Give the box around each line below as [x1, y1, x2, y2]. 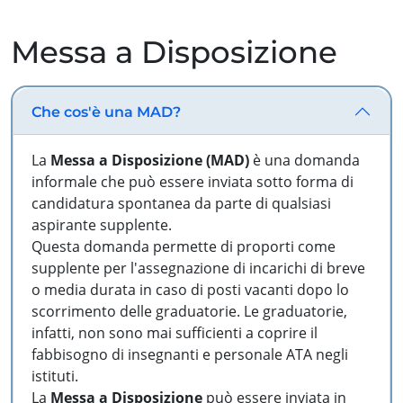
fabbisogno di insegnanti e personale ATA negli [31, 345, 348, 364]
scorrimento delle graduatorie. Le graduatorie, [31, 301, 347, 321]
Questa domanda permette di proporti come [31, 237, 336, 256]
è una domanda [249, 150, 360, 170]
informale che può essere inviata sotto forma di [31, 172, 354, 192]
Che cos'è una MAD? [31, 103, 181, 121]
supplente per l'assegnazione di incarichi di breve [31, 258, 365, 278]
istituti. [31, 366, 78, 386]
